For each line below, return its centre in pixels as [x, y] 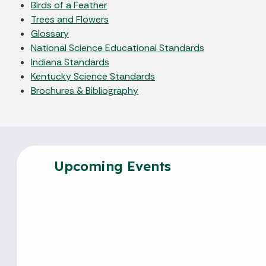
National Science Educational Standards [118, 47]
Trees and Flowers [70, 19]
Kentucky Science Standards [93, 76]
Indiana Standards [70, 62]
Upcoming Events [110, 166]
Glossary [50, 33]
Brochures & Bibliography [85, 90]
